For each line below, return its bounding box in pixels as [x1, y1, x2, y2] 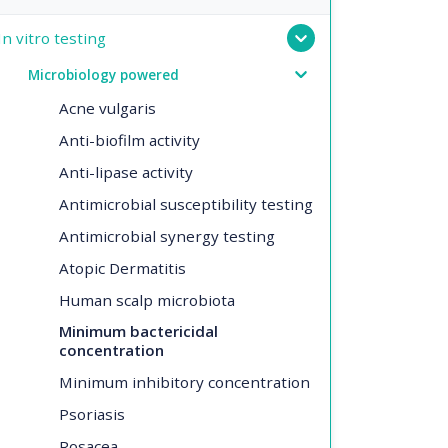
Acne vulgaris [59, 97, 156, 118]
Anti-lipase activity [59, 161, 193, 182]
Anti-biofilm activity [59, 129, 200, 150]
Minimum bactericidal [59, 321, 218, 341]
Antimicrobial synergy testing [59, 225, 275, 246]
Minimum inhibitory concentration [59, 371, 310, 392]
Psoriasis [59, 403, 125, 424]
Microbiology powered [28, 64, 179, 84]
